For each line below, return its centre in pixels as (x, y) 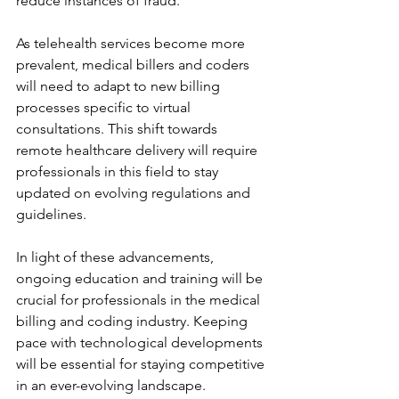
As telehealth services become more (132, 43)
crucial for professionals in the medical (140, 300)
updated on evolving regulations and (135, 193)
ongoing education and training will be (141, 278)
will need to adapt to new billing (120, 86)
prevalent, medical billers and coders (134, 65)
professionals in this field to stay (119, 171)
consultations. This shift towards (118, 129)
